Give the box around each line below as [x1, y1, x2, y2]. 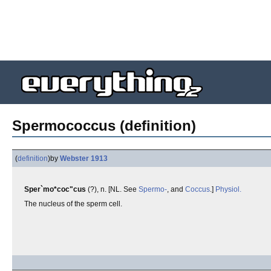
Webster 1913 [60, 154, 108, 163]
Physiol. [215, 185, 241, 194]
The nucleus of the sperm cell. [24, 200, 122, 208]
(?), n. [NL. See [86, 185, 139, 194]
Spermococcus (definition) [12, 117, 196, 134]
